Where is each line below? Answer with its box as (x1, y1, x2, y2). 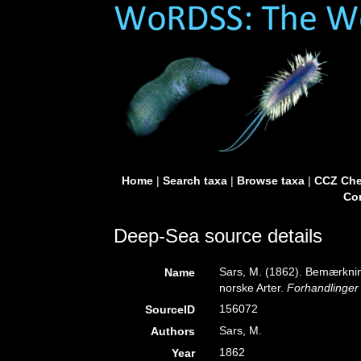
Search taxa (162, 174, 227, 187)
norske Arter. (219, 281, 288, 294)
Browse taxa (236, 174, 305, 187)
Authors (151, 325, 196, 338)
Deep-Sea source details (114, 225, 322, 247)
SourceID (145, 303, 196, 316)
